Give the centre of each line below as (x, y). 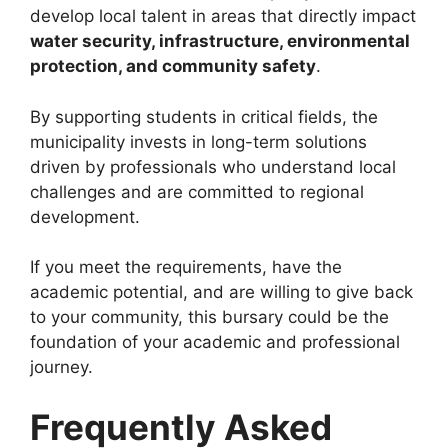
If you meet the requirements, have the (186, 267)
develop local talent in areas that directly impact (223, 16)
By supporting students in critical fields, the (204, 116)
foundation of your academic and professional (215, 342)
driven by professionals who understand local (213, 166)
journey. (61, 367)
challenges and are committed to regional (197, 191)
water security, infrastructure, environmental (220, 41)
